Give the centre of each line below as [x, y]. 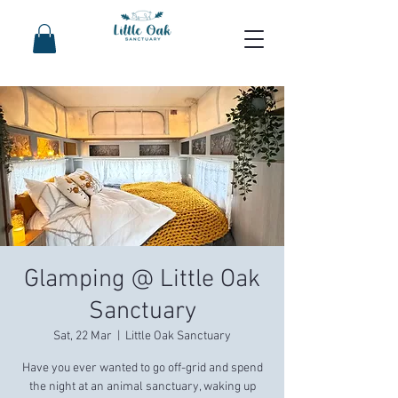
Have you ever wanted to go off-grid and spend [142, 369]
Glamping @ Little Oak [142, 280]
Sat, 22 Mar [83, 337]
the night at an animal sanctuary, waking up [142, 387]
